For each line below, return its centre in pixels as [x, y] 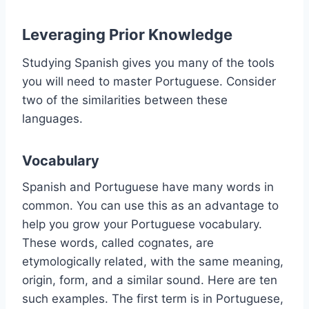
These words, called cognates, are [118, 242]
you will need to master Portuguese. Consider [149, 81]
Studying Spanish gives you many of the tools [148, 62]
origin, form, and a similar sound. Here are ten [150, 280]
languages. [52, 118]
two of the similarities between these [125, 100]
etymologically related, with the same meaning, [153, 261]
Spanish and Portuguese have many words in [148, 187]
